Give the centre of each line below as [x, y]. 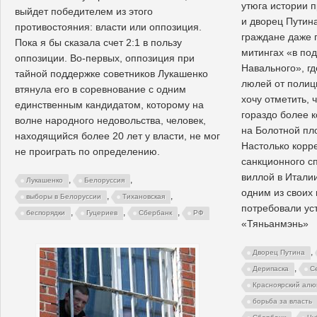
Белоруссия [104, 180]
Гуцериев [102, 212]
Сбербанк [155, 212]
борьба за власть [282, 301]
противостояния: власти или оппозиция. [108, 27]
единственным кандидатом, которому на [109, 104]
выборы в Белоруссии [64, 196]
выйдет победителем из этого [84, 11]
